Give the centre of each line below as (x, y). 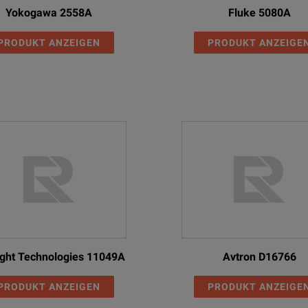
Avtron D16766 (259, 257)
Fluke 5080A (259, 12)
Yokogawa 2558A (49, 12)
